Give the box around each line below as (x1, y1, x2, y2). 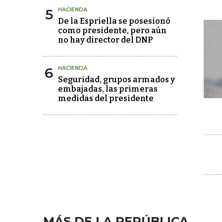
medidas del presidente (58, 93, 154, 103)
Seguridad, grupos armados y (58, 74, 175, 84)
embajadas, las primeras (58, 84, 158, 94)
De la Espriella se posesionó (58, 16, 170, 26)
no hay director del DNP (58, 35, 153, 45)
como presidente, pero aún (58, 25, 166, 35)
